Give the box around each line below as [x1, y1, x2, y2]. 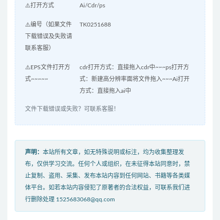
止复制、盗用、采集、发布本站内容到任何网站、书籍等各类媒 [25, 173, 190, 179]
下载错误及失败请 [25, 33, 72, 40]
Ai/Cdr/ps [79, 2, 105, 9]
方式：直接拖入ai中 [79, 88, 131, 94]
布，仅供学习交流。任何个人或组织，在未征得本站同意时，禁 [25, 161, 190, 167]
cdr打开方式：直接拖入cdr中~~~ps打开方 [79, 64, 189, 71]
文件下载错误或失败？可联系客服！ [25, 106, 119, 112]
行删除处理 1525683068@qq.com [25, 196, 115, 203]
